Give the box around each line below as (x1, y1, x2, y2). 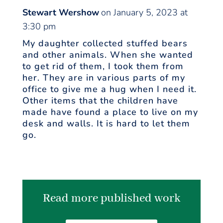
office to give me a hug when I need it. (22, 83, 197, 96)
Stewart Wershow (22, 6, 99, 19)
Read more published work (42, 191, 180, 206)
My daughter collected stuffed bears (22, 37, 188, 50)
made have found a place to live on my (22, 106, 198, 118)
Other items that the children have (22, 95, 178, 107)
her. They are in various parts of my (22, 72, 185, 84)
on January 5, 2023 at (101, 6, 188, 19)
